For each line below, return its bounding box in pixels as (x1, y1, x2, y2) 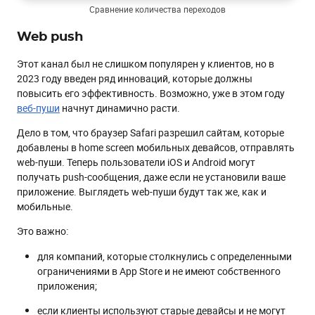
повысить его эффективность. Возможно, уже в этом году (17, 86, 285, 101)
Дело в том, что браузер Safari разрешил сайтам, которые (17, 126, 284, 140)
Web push (17, 31, 83, 44)
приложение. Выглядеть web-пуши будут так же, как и (17, 185, 266, 199)
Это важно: (17, 224, 68, 238)
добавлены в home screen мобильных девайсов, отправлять (17, 141, 295, 155)
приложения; (37, 279, 97, 293)
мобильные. (17, 200, 73, 214)
